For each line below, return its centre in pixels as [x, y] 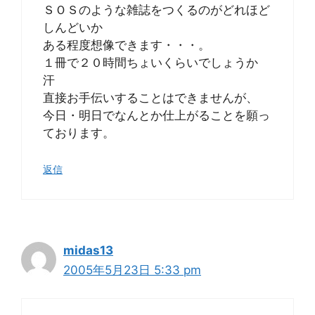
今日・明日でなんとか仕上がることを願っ [156, 115]
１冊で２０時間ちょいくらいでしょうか [156, 63]
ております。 [79, 133]
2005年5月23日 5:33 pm [132, 270]
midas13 [88, 250]
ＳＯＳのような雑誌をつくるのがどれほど [156, 10]
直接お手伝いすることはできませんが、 [150, 98]
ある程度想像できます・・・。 [127, 45]
